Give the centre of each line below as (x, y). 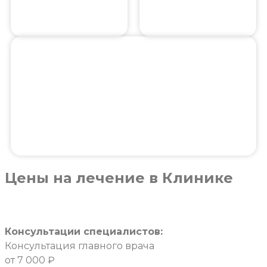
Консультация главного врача (80, 246)
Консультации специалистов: (84, 231)
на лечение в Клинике (141, 178)
